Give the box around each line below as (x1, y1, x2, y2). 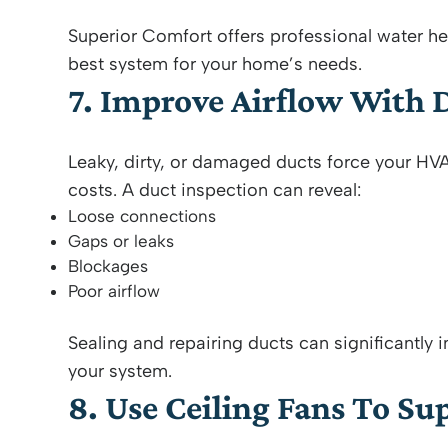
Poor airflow (68, 281, 160, 301)
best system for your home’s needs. (68, 53, 362, 75)
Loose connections (68, 206, 216, 226)
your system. (68, 360, 172, 382)
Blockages (68, 256, 148, 276)
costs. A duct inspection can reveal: (68, 179, 361, 201)
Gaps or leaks (68, 231, 174, 251)
